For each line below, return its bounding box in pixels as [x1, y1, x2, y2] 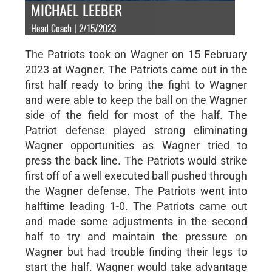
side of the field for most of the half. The [24, 108, 248, 121]
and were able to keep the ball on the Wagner [24, 93, 248, 106]
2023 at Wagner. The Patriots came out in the [24, 63, 248, 76]
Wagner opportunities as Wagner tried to [24, 138, 248, 152]
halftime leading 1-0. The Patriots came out [24, 199, 248, 212]
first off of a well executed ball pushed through [24, 169, 248, 182]
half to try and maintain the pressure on [24, 229, 248, 243]
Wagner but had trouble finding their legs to [24, 245, 248, 258]
